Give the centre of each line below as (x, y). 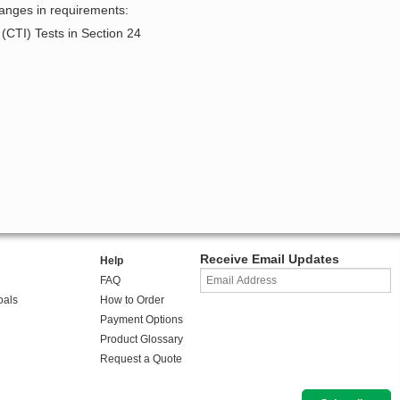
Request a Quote (141, 359)
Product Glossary (141, 340)
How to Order (132, 300)
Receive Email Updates (270, 259)
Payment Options (141, 320)
